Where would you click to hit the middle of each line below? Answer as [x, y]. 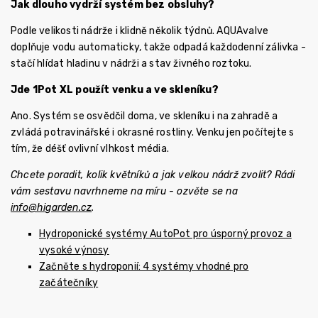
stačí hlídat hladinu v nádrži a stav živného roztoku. [131, 63]
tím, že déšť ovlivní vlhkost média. [90, 148]
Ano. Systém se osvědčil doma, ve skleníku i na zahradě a [144, 116]
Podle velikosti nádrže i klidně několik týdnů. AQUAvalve [140, 31]
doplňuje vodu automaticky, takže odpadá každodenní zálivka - [158, 47]
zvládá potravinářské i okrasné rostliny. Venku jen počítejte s [153, 132]
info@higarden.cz [51, 207]
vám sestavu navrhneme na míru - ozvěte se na [124, 191]
